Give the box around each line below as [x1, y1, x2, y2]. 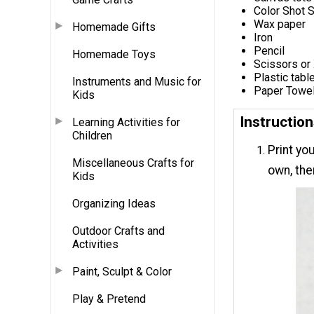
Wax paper [254, 18, 306, 32]
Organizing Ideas [72, 196, 156, 210]
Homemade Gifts [72, 20, 156, 34]
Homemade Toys [72, 47, 156, 61]
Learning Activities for [72, 115, 180, 129]
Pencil [254, 44, 285, 58]
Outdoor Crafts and [72, 224, 165, 238]
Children [72, 128, 112, 142]
